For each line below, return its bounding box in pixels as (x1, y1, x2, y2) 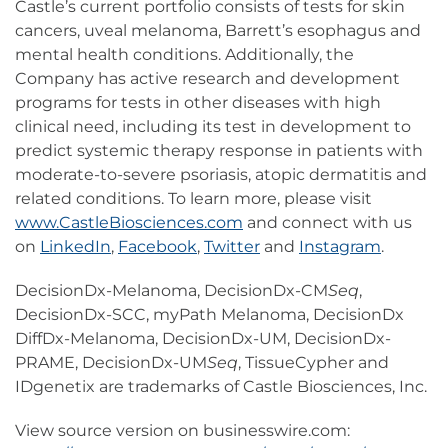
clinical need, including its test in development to (15, 117, 411, 137)
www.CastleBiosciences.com (15, 213, 243, 233)
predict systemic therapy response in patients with (15, 141, 423, 161)
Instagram (299, 237, 381, 257)
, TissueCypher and (238, 353, 389, 373)
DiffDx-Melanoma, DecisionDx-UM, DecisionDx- (15, 329, 391, 349)
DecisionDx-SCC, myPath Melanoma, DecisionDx (15, 305, 404, 325)
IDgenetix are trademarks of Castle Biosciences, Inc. (15, 377, 427, 397)
